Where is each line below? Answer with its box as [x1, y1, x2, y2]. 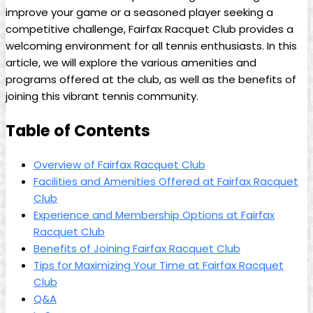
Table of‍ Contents [6, 119, 150, 143]
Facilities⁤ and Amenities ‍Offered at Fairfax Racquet [34, 173, 298, 189]
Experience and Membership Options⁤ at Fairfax [34, 207, 275, 222]
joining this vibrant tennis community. [6, 89, 198, 104]
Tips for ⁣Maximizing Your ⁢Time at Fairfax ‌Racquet [34, 257, 284, 272]
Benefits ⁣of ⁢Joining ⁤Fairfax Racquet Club [34, 240, 240, 256]
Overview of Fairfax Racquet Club [34, 156, 205, 172]
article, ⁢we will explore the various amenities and [6, 55, 256, 71]
